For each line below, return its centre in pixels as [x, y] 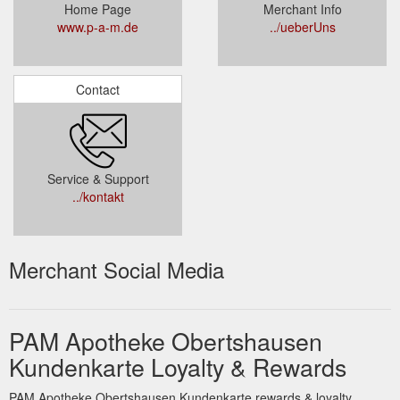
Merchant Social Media [117, 269]
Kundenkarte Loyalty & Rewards [178, 367]
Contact [98, 89]
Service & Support [98, 179]
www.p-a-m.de [98, 27]
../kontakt [98, 196]
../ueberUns [302, 27]
